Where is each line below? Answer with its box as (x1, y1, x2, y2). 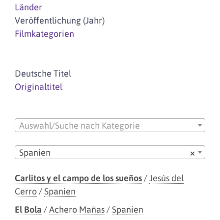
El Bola (15, 204, 42, 215)
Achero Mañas (49, 204, 105, 215)
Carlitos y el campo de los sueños (15, 172, 142, 183)
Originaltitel (15, 82, 62, 92)
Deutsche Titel (15, 68, 71, 79)
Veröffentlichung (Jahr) (15, 15, 105, 26)
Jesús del (149, 172, 184, 183)
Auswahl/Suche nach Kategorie (19, 120, 140, 131)
